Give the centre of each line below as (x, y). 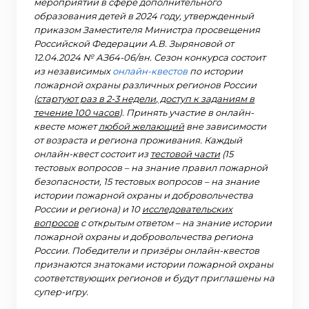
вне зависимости (225, 126)
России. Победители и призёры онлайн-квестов (147, 250)
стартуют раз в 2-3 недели (96, 98)
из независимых (73, 71)
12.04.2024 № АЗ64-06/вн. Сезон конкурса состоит (150, 57)
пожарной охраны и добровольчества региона (143, 236)
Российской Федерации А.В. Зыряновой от (134, 43)
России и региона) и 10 (88, 209)
